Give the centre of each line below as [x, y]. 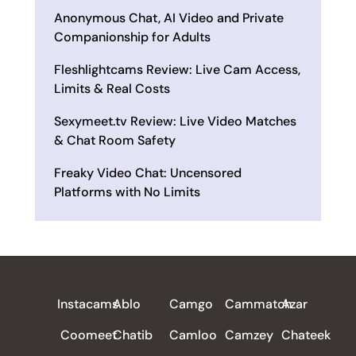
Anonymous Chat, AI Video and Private [169, 18]
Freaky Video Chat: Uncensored [148, 173]
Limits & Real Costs [112, 89]
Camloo [193, 335]
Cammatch [259, 304]
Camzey [250, 335]
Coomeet [89, 335]
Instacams [88, 304]
